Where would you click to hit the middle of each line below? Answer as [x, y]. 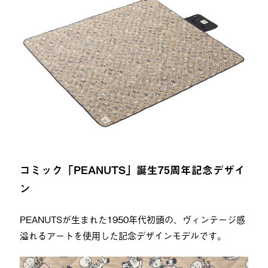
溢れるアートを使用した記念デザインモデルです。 [123, 235]
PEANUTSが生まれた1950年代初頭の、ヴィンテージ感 [132, 219]
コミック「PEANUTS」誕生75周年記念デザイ [132, 170]
